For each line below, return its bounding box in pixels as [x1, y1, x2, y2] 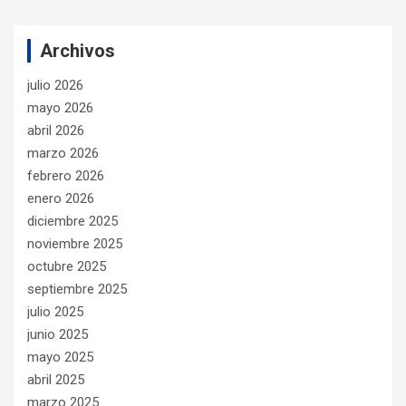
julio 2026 [27, 76, 83, 93]
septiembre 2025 [27, 280, 127, 297]
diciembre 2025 [27, 212, 118, 229]
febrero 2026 [27, 167, 104, 184]
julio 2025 [27, 303, 83, 320]
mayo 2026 [27, 99, 93, 116]
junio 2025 [27, 325, 88, 343]
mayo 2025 [27, 348, 93, 365]
